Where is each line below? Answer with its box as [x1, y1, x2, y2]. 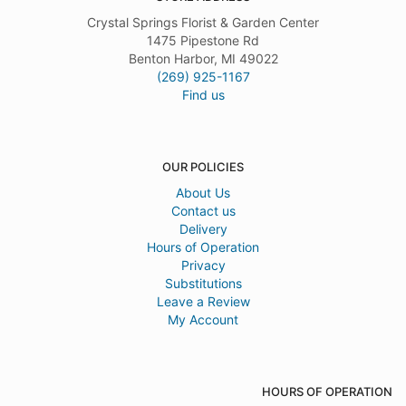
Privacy [180, 257, 226, 274]
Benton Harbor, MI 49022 [128, 51, 278, 67]
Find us [181, 87, 225, 103]
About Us [176, 185, 230, 201]
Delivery [179, 221, 227, 237]
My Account [168, 312, 238, 328]
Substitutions [164, 275, 242, 292]
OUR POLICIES [162, 159, 244, 175]
